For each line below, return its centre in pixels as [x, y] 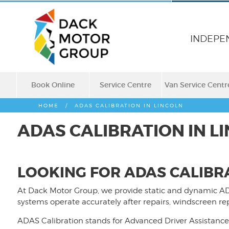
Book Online [53, 85]
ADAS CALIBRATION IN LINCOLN [129, 105]
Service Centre [125, 85]
